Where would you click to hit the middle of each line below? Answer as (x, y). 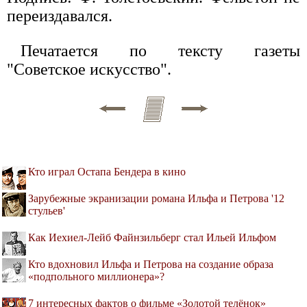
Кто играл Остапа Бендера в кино (107, 171)
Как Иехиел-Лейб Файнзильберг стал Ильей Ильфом (152, 237)
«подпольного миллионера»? (96, 276)
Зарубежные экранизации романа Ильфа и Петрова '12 (156, 198)
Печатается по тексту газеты (160, 50)
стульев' (47, 210)
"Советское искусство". (89, 69)
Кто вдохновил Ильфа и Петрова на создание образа (151, 264)
